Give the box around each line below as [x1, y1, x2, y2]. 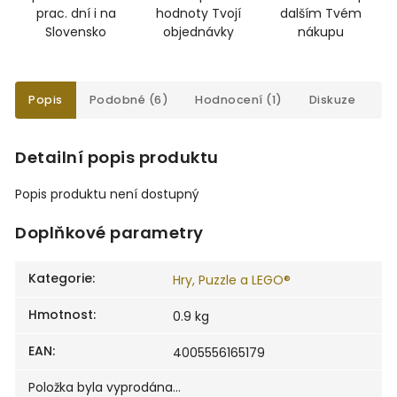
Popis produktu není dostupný [15, 185, 199, 204]
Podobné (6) [89, 92, 168, 108]
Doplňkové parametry [15, 221, 204, 244]
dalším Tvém [279, 4, 362, 23]
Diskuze [308, 92, 355, 108]
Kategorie [28, 269, 92, 287]
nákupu [297, 23, 344, 42]
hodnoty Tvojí [155, 4, 241, 23]
